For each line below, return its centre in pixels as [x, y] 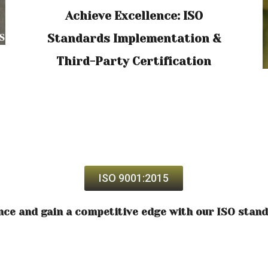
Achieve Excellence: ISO [134, 16]
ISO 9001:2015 [134, 178]
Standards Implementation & [134, 39]
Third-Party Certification [134, 61]
